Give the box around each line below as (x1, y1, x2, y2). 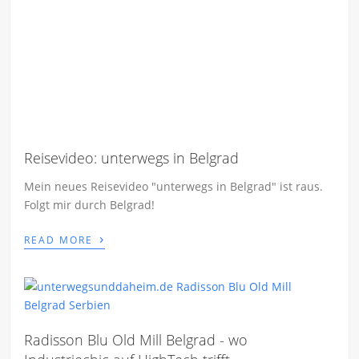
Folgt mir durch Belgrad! (24, 197, 155, 213)
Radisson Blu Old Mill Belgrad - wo (24, 330, 248, 350)
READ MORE (24, 233, 98, 248)
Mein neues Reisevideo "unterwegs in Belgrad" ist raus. (24, 179, 324, 195)
